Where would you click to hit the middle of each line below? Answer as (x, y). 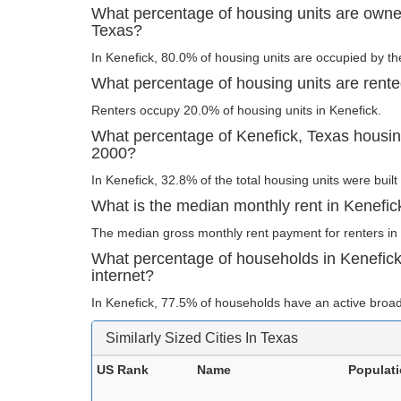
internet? (123, 275)
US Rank (123, 369)
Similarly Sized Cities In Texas (202, 337)
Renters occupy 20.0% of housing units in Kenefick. (236, 110)
